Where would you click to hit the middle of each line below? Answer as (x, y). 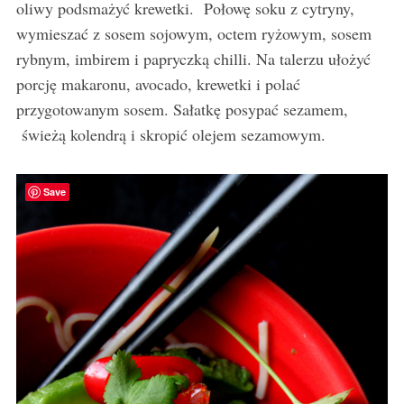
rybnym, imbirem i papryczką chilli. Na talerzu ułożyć (193, 59)
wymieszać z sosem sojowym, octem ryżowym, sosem (193, 34)
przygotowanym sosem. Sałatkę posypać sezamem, (182, 110)
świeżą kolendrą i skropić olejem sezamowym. (170, 135)
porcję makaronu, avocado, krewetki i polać (158, 84)
